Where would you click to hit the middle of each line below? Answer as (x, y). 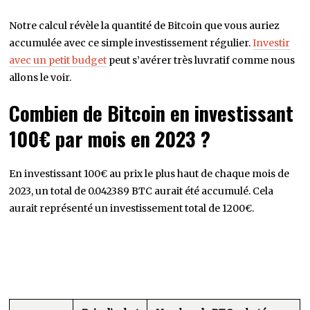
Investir (272, 43)
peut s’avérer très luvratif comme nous (201, 61)
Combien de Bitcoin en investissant (152, 113)
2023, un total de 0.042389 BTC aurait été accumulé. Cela (142, 191)
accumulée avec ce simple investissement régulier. (131, 43)
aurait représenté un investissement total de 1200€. (132, 209)
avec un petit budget (58, 61)
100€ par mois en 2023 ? (110, 139)
